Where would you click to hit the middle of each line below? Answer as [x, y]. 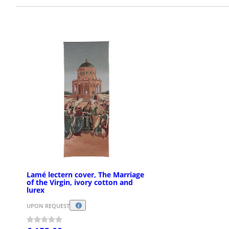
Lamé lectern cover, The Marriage [85, 175]
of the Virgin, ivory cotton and [80, 182]
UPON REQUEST [48, 205]
